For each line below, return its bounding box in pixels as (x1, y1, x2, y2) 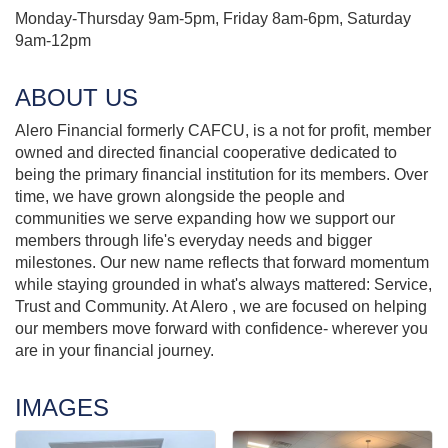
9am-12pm (15, 32, 91, 50)
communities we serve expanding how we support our (15, 210, 395, 228)
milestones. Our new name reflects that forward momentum (15, 254, 429, 272)
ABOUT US (15, 84, 138, 112)
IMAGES (15, 394, 109, 422)
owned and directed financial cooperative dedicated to (15, 144, 397, 162)
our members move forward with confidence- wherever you (15, 320, 428, 338)
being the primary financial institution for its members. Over (15, 166, 428, 184)
